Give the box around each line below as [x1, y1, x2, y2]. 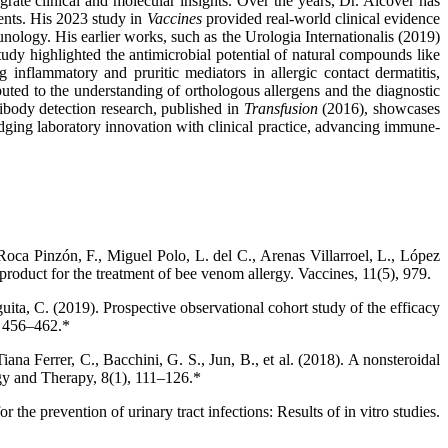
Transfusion [243, 99, 318, 117]
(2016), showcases [317, 99, 441, 117]
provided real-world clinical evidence [201, 9, 441, 27]
